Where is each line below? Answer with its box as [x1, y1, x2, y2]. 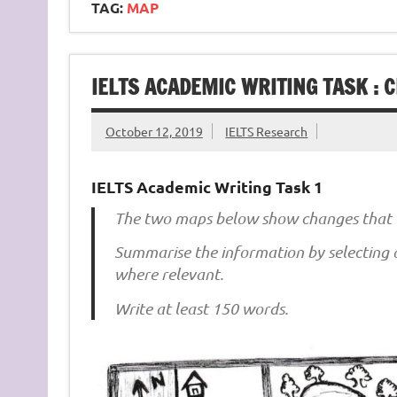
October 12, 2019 [105, 123, 203, 140]
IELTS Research [225, 123, 308, 140]
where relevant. [114, 264, 224, 284]
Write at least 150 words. [114, 298, 289, 318]
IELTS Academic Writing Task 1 [90, 176, 323, 197]
